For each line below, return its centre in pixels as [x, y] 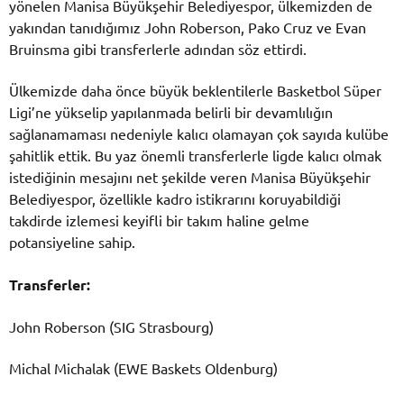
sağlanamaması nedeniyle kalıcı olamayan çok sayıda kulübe [199, 134]
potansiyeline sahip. [72, 242]
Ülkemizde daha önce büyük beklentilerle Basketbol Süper [195, 91]
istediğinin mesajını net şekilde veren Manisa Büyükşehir [190, 177]
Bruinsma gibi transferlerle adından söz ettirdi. [158, 49]
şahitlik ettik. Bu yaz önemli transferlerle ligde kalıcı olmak [195, 156]
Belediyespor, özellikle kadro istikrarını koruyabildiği [175, 199]
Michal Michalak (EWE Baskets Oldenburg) [143, 367]
